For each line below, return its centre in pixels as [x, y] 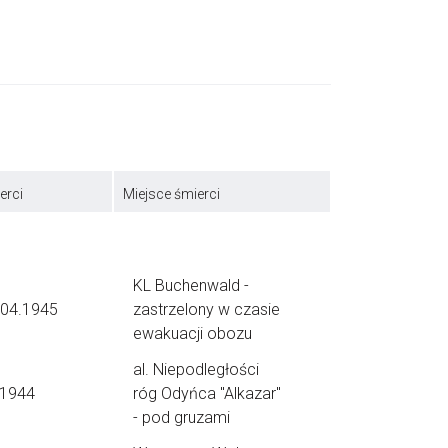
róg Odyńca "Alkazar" [207, 393]
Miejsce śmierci [171, 194]
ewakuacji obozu [192, 333]
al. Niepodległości [196, 369]
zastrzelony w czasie [206, 309]
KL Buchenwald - [191, 285]
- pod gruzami [181, 417]
